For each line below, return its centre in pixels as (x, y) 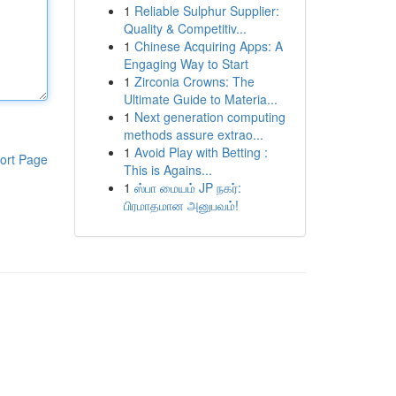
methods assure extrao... (193, 134)
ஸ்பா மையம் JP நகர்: (187, 187)
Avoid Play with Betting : (201, 152)
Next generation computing (209, 117)
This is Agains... (168, 170)
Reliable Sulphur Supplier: (206, 11)
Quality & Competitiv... (185, 28)
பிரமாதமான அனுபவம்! (181, 205)
